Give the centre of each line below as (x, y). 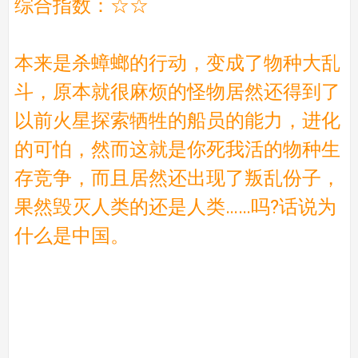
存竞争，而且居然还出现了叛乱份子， (177, 178)
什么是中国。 (72, 235)
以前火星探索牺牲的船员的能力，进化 (177, 120)
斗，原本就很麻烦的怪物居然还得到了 (177, 91)
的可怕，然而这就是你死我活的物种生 (177, 149)
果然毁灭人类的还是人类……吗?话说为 (175, 207)
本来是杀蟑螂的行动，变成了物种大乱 (177, 63)
